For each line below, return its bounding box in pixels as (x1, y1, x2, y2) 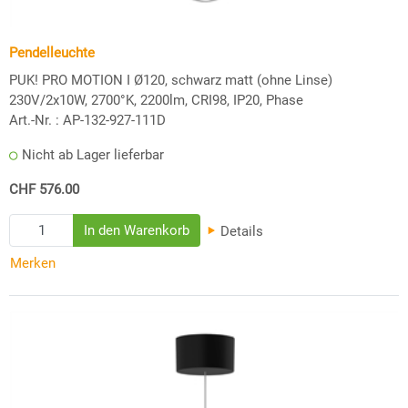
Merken (10, 255, 56, 272)
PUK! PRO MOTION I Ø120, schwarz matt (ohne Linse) (9, 71, 332, 88)
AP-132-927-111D (63, 111, 166, 128)
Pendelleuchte (9, 44, 95, 61)
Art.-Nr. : (9, 111, 59, 128)
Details (217, 222, 264, 240)
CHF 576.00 (9, 180, 79, 198)
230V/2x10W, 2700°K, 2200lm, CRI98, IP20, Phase (9, 91, 303, 108)
